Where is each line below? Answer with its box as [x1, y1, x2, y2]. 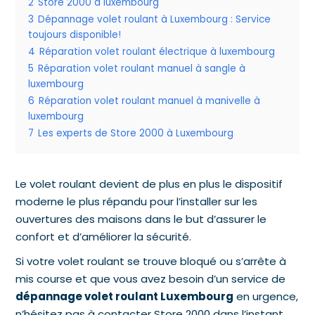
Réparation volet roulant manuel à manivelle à [39, 94, 261, 108]
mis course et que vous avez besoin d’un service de [15, 271, 286, 286]
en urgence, [233, 288, 299, 304]
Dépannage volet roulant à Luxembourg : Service [38, 12, 271, 26]
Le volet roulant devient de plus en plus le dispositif [15, 176, 283, 191]
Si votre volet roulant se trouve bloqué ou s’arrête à [15, 253, 287, 269]
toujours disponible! [28, 27, 122, 41]
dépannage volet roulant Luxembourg [15, 288, 234, 304]
